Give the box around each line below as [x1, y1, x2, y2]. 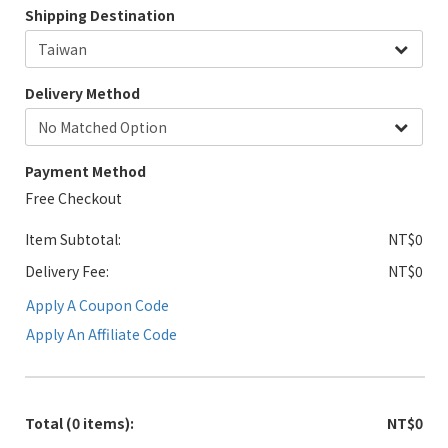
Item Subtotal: [25, 229, 121, 249]
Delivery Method [25, 83, 140, 103]
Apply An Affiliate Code [26, 324, 177, 345]
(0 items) [63, 413, 130, 434]
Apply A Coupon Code [26, 295, 169, 316]
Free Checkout [25, 188, 122, 208]
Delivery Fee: [25, 261, 109, 281]
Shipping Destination [25, 5, 175, 25]
